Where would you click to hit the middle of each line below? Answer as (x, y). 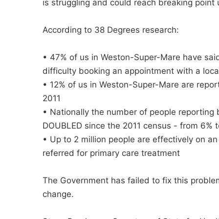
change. (58, 194)
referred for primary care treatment (111, 153)
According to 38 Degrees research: (111, 30)
